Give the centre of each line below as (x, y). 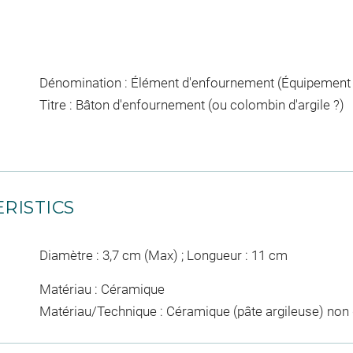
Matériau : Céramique (102, 289)
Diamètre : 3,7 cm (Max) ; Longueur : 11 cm (163, 255)
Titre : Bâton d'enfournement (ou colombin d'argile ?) (191, 105)
